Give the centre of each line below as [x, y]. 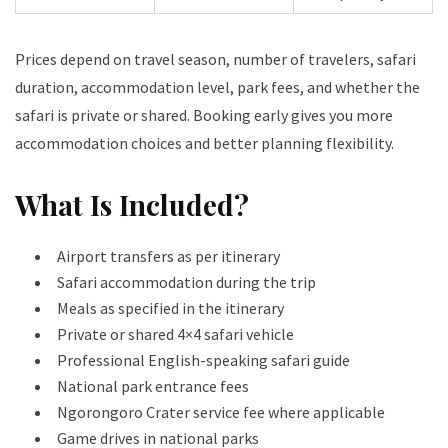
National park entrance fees [153, 386]
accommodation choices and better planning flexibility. [204, 143]
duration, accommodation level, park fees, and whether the [217, 87]
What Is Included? [132, 205]
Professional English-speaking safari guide [203, 360]
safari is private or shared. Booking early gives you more [204, 115]
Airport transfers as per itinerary [168, 256]
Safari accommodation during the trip [186, 282]
